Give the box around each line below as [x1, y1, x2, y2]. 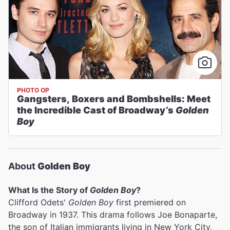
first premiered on [113, 197, 186, 207]
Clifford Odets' [8, 197, 68, 207]
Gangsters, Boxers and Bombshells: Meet [17, 93, 210, 104]
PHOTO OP [17, 86, 49, 94]
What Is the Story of [8, 185, 90, 195]
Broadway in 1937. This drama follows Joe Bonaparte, [8, 209, 217, 220]
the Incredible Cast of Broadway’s [17, 105, 176, 116]
